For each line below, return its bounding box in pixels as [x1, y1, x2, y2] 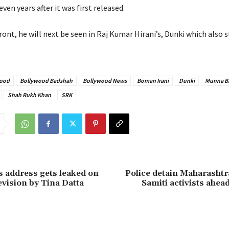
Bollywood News [82, 77, 127, 85]
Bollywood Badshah [19, 77, 73, 85]
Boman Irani [136, 77, 169, 85]
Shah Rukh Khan [7, 91, 51, 99]
